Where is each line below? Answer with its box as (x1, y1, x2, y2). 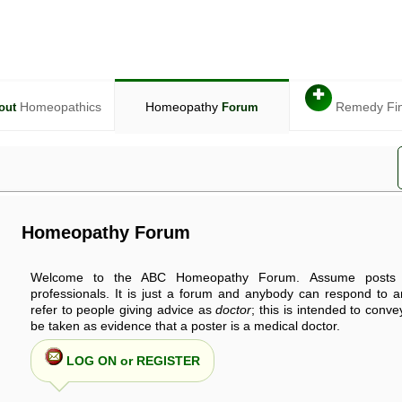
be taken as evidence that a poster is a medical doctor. (31, 319, 340, 334)
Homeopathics (16, 100, 101, 114)
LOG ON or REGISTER (63, 353, 200, 368)
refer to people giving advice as (31, 302, 216, 318)
